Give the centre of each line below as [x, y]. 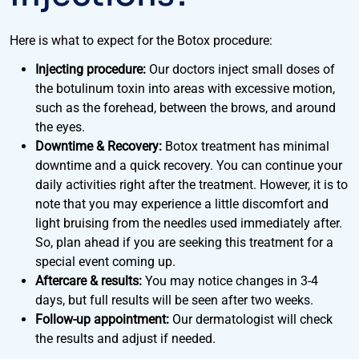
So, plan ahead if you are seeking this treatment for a [184, 242]
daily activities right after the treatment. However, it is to [192, 185]
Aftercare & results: [89, 281]
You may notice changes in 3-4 [230, 281]
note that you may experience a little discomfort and [182, 204]
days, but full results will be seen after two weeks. [174, 300]
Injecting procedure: [91, 69]
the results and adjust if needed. [125, 339]
